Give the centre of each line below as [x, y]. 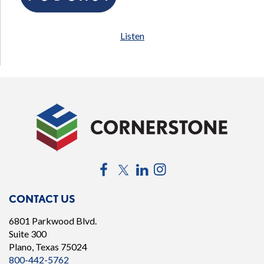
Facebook [133, 166]
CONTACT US [42, 199]
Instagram [189, 166]
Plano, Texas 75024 [48, 247]
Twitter [147, 166]
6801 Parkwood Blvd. [53, 221]
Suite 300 [28, 234]
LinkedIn [168, 166]
